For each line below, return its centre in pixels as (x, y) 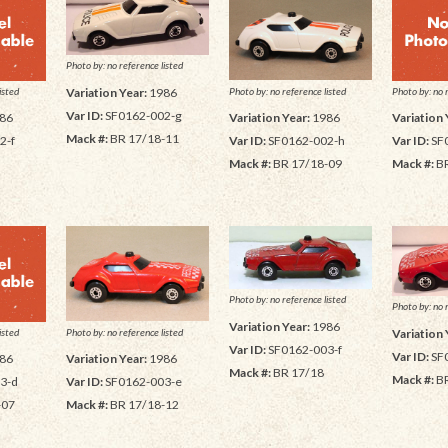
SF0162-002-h (305, 140)
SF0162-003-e (142, 382)
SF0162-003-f (303, 349)
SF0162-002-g (142, 115)
